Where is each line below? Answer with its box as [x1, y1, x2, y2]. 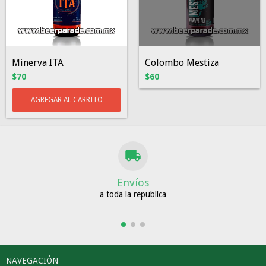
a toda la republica [100, 189, 166, 199]
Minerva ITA [12, 57, 64, 68]
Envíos [117, 176, 149, 189]
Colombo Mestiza [145, 57, 219, 68]
